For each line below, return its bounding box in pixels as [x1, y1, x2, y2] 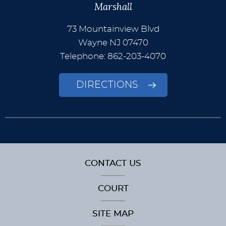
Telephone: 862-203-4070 [60, 52, 166, 61]
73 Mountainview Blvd [67, 25, 159, 34]
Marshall [94, 3, 132, 13]
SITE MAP [92, 209, 134, 218]
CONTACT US [85, 159, 141, 168]
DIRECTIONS [76, 80, 138, 90]
